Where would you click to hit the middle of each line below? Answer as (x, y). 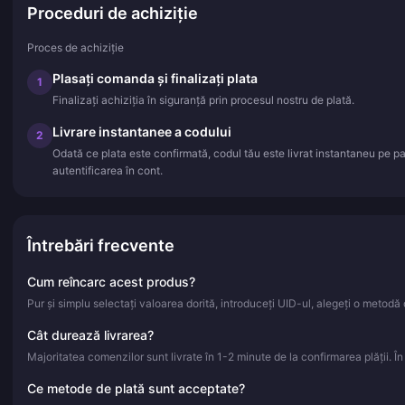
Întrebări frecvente (101, 245)
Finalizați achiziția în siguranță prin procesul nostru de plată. (203, 99)
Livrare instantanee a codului (142, 131)
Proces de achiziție (75, 47)
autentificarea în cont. (108, 170)
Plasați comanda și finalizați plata (155, 78)
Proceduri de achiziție (113, 13)
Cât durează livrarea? (90, 334)
